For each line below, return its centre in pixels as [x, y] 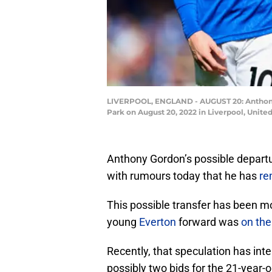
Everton [158, 222]
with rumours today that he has [183, 176]
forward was [209, 222]
